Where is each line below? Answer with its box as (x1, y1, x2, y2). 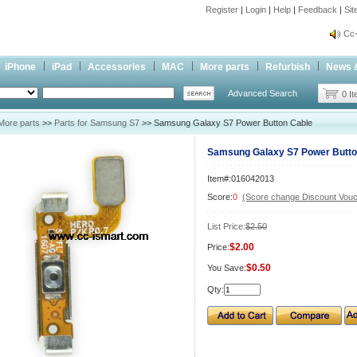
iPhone (5, 61, 36, 73)
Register (206, 5, 238, 14)
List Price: (207, 222, 245, 231)
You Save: (207, 263, 246, 273)
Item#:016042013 (207, 174, 274, 183)
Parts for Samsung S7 (54, 118, 139, 127)
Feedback (298, 5, 337, 14)
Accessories (88, 61, 146, 73)
